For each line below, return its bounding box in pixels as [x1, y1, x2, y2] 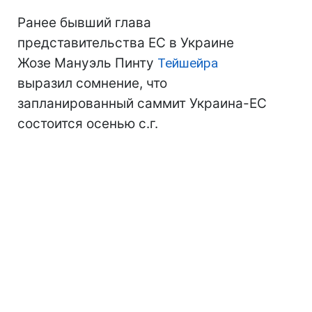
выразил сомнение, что [17, 75, 167, 91]
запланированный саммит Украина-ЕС [17, 95, 267, 111]
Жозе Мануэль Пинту [17, 55, 157, 71]
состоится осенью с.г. [17, 116, 158, 132]
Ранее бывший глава [17, 15, 151, 31]
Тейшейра [157, 55, 218, 71]
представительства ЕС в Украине [17, 35, 234, 51]
